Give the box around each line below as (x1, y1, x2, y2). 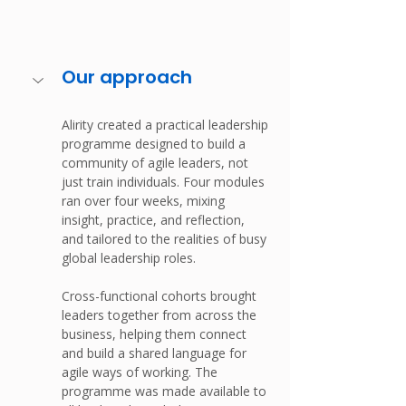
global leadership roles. (62, 249, 196, 267)
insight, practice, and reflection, (62, 211, 248, 229)
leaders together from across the (62, 306, 260, 324)
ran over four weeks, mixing (62, 192, 228, 210)
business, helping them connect (62, 325, 250, 343)
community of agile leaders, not (62, 154, 252, 172)
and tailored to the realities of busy (62, 230, 270, 248)
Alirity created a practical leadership (62, 116, 272, 134)
